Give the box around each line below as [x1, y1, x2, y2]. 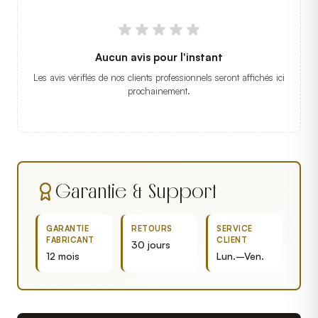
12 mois [46, 250, 79, 262]
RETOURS [131, 224, 172, 234]
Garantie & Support [55, 179, 216, 204]
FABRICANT [46, 235, 94, 245]
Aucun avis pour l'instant [95, 50, 223, 64]
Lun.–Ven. [216, 250, 264, 262]
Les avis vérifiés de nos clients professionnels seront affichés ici [33, 72, 285, 83]
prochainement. [128, 85, 190, 97]
